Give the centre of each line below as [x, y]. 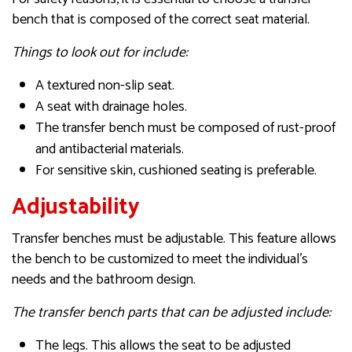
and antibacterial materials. [110, 150]
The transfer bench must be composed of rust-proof [185, 128]
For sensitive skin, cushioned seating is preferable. [176, 171]
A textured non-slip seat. [105, 86]
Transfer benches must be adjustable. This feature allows [174, 239]
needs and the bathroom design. [104, 280]
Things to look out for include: [100, 53]
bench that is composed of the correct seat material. [161, 20]
